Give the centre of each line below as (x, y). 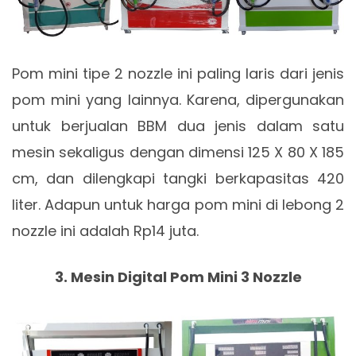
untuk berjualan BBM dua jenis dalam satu (178, 126)
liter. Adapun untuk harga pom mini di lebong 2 (178, 205)
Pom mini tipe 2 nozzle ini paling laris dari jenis (178, 74)
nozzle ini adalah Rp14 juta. (105, 231)
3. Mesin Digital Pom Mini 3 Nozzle (178, 277)
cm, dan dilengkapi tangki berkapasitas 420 (178, 179)
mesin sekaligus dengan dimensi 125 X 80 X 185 (178, 153)
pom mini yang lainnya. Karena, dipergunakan (178, 100)
